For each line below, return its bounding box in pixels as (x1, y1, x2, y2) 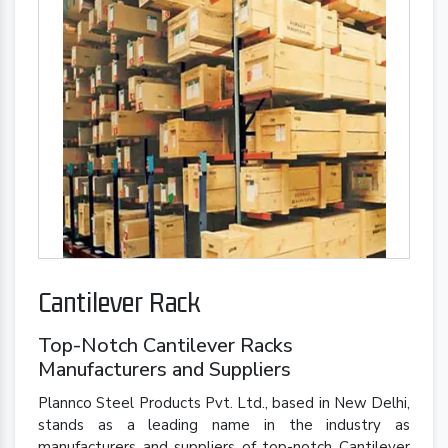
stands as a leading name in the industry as (38, 415, 410, 436)
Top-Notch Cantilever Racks (38, 332, 293, 360)
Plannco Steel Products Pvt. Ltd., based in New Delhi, (38, 393, 410, 414)
